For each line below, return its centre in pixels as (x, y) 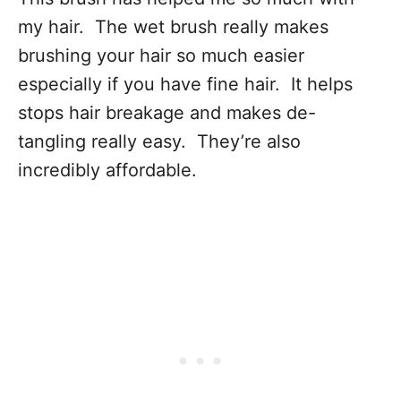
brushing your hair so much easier (161, 55)
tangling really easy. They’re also (159, 141)
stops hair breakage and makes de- (167, 112)
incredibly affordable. (107, 170)
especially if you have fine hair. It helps (185, 84)
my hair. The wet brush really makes (173, 26)
